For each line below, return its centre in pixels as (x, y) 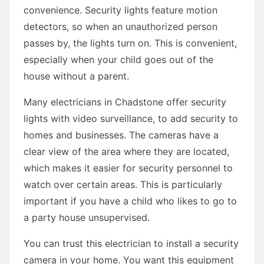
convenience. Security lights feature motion (121, 10)
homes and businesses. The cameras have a (121, 135)
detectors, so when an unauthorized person (121, 26)
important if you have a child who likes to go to (130, 201)
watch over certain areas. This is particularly (123, 184)
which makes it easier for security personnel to (128, 168)
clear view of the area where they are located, (126, 151)
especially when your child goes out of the (118, 59)
